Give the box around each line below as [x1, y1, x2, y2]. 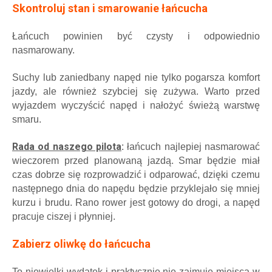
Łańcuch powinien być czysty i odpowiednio [12, 30, 260, 41]
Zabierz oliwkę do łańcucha [12, 237, 151, 250]
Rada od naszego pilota [12, 140, 121, 152]
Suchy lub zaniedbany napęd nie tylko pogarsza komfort [12, 72, 260, 83]
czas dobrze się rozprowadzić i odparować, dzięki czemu [12, 169, 260, 180]
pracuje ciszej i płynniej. [12, 211, 115, 222]
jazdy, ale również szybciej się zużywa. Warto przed [12, 86, 260, 97]
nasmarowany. [12, 44, 75, 55]
